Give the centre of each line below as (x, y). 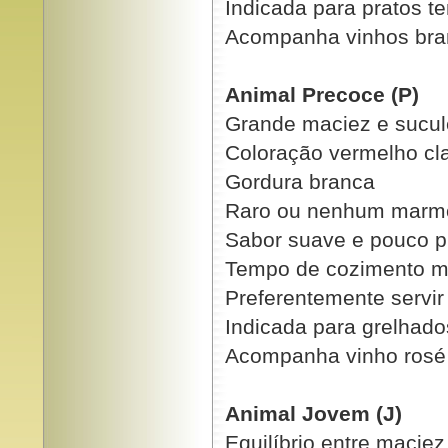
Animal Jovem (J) (313, 413)
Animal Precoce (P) (321, 94)
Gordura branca (299, 181)
